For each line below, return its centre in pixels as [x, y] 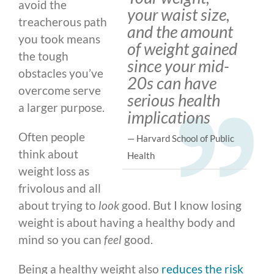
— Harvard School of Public [181, 139]
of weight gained [183, 49]
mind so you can [61, 240]
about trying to [58, 206]
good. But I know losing [180, 206]
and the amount [180, 32]
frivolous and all [60, 188]
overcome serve [60, 91]
